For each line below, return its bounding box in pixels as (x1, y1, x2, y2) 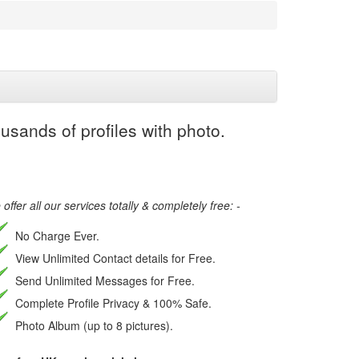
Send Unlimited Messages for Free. (12, 272, 195, 288)
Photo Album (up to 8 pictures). (12, 317, 173, 333)
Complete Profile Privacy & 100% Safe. (12, 295, 212, 311)
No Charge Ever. (12, 228, 99, 244)
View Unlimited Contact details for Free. (12, 250, 216, 266)
